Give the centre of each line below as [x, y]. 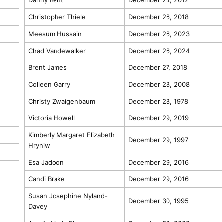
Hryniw [39, 145]
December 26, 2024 [159, 50]
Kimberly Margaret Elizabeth [71, 135]
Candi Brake [46, 179]
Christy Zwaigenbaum [61, 101]
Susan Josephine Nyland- [68, 195]
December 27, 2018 [158, 67]
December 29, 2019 [158, 118]
